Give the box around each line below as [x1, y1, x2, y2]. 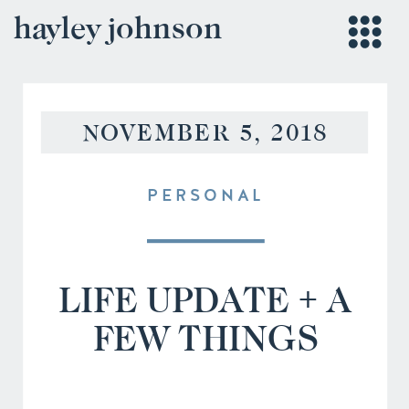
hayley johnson [14, 8, 223, 47]
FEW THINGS [92, 317, 318, 360]
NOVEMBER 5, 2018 [82, 119, 330, 147]
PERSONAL [147, 184, 265, 206]
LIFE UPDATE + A [58, 278, 352, 321]
